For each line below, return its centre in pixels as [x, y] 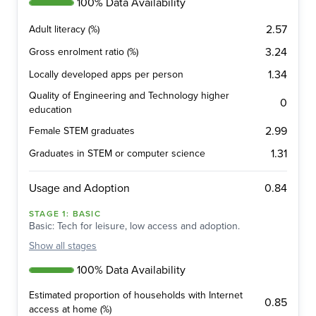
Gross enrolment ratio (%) [84, 52]
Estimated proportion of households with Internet [136, 296]
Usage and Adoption [79, 189]
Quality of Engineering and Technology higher [129, 96]
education [50, 110]
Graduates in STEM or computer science [117, 154]
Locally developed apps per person [106, 75]
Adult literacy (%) [64, 30]
